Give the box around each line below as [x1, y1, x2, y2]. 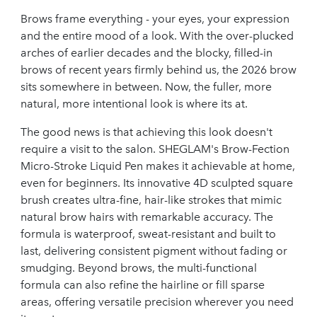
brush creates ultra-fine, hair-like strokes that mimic [21, 192, 282, 207]
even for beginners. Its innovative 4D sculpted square [21, 175, 293, 190]
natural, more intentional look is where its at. [21, 96, 248, 110]
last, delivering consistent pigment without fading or [21, 243, 287, 258]
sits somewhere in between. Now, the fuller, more [21, 79, 272, 93]
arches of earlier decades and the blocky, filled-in [21, 45, 272, 59]
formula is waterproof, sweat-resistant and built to [21, 226, 276, 241]
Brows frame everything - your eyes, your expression [21, 11, 289, 25]
